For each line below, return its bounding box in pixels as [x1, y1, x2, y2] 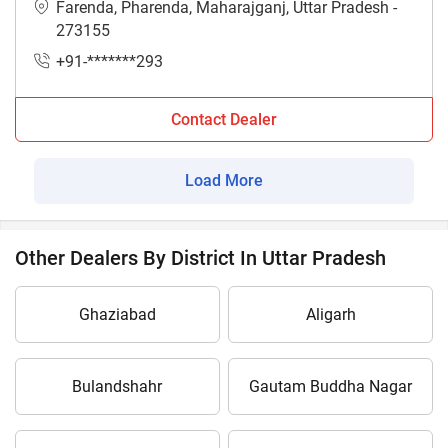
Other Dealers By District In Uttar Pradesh [15, 246, 386, 271]
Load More [185, 171, 263, 191]
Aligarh [305, 305, 356, 325]
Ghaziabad [78, 305, 156, 325]
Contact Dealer [171, 110, 277, 130]
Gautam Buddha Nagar [249, 377, 413, 397]
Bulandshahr [72, 377, 163, 397]
